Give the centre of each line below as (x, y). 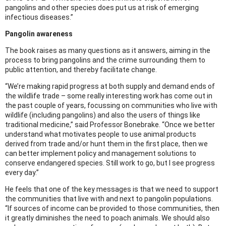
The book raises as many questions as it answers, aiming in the (108, 50)
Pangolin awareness (39, 34)
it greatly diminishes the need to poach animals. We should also (107, 218)
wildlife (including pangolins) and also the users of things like (103, 115)
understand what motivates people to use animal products (101, 134)
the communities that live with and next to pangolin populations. (109, 199)
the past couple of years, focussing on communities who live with (111, 105)
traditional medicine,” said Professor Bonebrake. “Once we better (110, 124)
